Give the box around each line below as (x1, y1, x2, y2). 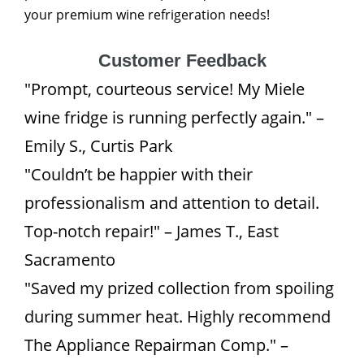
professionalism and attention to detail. (24, 192, 319, 214)
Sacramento (24, 249, 115, 271)
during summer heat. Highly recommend (24, 305, 331, 327)
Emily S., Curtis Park (24, 135, 173, 157)
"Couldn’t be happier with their (24, 163, 253, 185)
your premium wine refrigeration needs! (24, 6, 270, 24)
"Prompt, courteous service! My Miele (24, 78, 305, 100)
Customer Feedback (97, 50, 266, 71)
